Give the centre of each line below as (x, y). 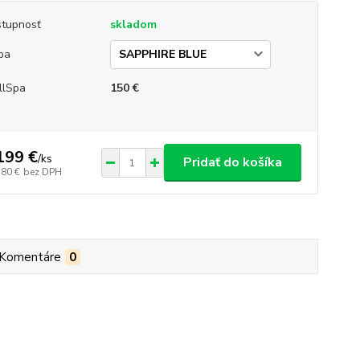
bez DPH (42, 172)
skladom (133, 25)
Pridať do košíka (232, 162)
